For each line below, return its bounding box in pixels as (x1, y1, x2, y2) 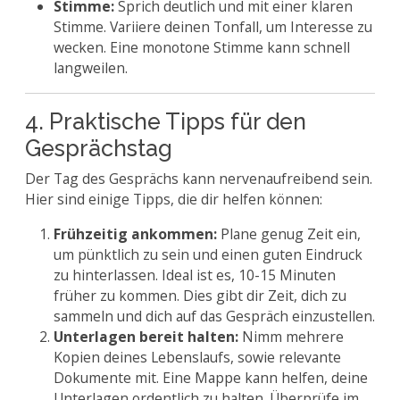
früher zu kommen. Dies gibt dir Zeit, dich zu (54, 286, 346, 305)
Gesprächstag (25, 135, 172, 162)
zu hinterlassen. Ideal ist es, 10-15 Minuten (54, 265, 336, 285)
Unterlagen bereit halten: (54, 327, 238, 346)
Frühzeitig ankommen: (54, 224, 217, 244)
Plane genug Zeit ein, (217, 224, 361, 244)
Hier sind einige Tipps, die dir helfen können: (25, 189, 322, 209)
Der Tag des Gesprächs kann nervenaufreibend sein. (25, 169, 372, 188)
